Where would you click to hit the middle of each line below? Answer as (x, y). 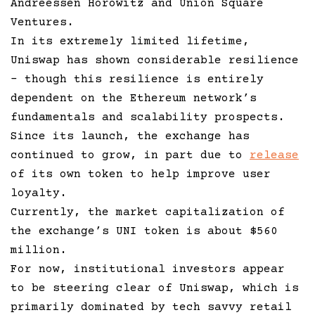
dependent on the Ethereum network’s (134, 98)
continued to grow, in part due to (130, 155)
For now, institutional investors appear (148, 269)
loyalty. (39, 193)
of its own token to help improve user (141, 174)
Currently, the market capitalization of (148, 212)
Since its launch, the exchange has (130, 136)
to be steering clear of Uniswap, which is (155, 288)
